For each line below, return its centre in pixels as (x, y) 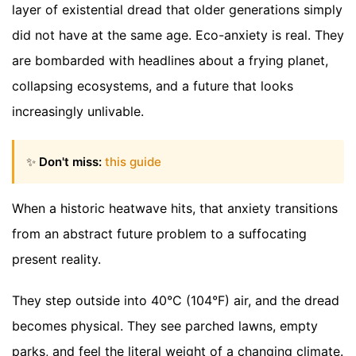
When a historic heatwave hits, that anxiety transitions (175, 208)
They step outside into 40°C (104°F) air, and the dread (176, 300)
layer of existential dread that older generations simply (177, 10)
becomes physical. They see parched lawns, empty (165, 325)
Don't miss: (70, 161)
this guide (133, 161)
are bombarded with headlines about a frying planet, (170, 61)
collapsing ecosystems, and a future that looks (153, 86)
